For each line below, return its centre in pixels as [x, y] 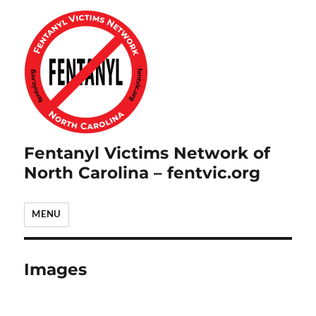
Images [56, 269]
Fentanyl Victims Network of [147, 153]
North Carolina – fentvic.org [142, 173]
